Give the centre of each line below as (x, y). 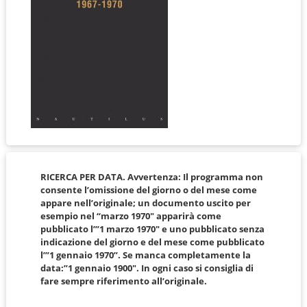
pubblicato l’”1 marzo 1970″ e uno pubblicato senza (152, 229)
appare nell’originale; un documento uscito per (145, 203)
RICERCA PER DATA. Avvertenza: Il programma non (151, 177)
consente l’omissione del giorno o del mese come (148, 190)
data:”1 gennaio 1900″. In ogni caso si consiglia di (147, 268)
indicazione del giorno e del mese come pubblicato (152, 242)
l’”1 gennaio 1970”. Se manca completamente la (145, 255)
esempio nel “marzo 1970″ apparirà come (131, 216)
